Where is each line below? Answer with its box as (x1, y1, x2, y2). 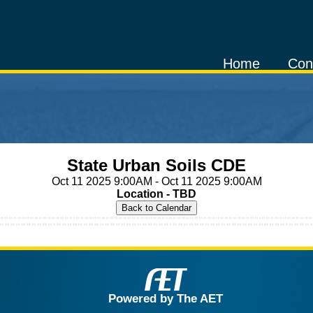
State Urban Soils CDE (67, 156, 246, 175)
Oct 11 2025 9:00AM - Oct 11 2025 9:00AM (51, 175, 262, 187)
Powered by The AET (108, 291, 223, 305)
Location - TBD (117, 188, 196, 200)
